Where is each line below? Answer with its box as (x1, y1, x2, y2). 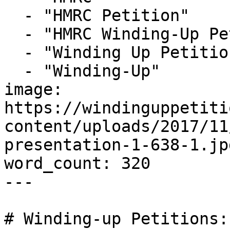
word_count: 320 (4, 154, 150, 172)
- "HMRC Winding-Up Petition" (4, 25, 24, 43)
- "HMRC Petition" (4, 6, 24, 25)
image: (4, 80, 63, 99)
